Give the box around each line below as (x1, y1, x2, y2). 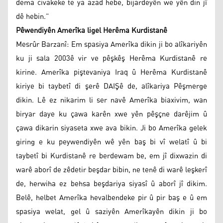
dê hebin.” (16, 9, 49, 24)
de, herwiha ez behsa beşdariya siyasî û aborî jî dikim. (16, 176, 207, 191)
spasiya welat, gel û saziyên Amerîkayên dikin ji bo (16, 204, 207, 219)
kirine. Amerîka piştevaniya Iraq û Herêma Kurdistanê (16, 65, 207, 80)
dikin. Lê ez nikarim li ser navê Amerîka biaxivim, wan (16, 93, 207, 108)
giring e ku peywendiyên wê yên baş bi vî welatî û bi (16, 134, 207, 149)
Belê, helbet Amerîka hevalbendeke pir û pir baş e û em (16, 190, 207, 205)
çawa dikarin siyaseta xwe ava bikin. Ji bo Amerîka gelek (16, 120, 207, 135)
